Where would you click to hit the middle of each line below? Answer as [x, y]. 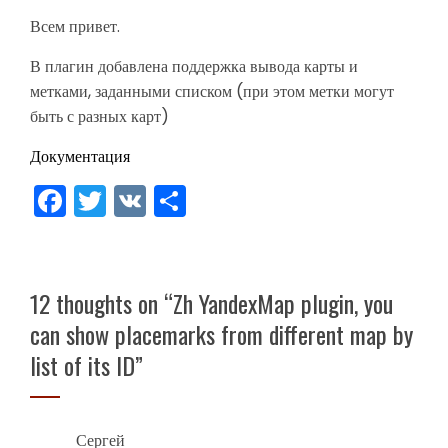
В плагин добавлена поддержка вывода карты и [194, 66]
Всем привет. [75, 26]
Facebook [142, 200]
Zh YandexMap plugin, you [283, 303]
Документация [80, 156]
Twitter [158, 200]
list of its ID [82, 365]
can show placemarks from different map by [221, 334]
